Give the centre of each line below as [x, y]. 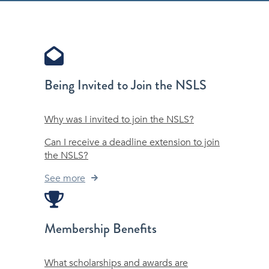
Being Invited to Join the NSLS [125, 85]
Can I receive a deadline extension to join [132, 142]
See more [65, 178]
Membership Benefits [101, 228]
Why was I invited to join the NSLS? [119, 119]
